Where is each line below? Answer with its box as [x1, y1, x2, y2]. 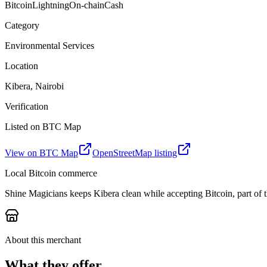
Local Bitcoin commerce [5, 167, 97, 178]
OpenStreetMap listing [92, 147, 177, 158]
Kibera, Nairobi [5, 80, 64, 91]
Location [5, 60, 38, 71]
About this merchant [5, 234, 81, 245]
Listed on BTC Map [5, 121, 81, 132]
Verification [5, 101, 48, 111]
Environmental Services [5, 40, 94, 51]
